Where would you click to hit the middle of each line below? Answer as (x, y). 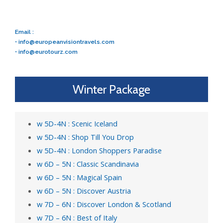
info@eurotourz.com (48, 52)
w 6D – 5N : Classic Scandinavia (88, 164)
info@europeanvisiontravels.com (66, 42)
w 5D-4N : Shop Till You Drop (85, 137)
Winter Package (111, 89)
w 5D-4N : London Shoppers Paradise (99, 150)
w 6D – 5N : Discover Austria (84, 190)
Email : (24, 32)
